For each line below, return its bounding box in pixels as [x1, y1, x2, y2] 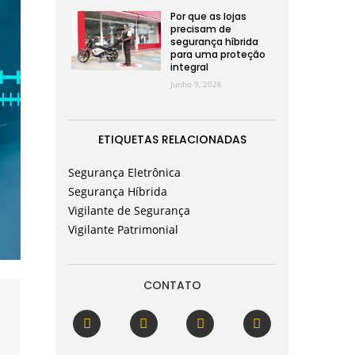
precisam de [170, 22, 231, 36]
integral [170, 60, 208, 74]
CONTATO [143, 277, 201, 293]
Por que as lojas [170, 10, 246, 23]
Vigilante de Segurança [68, 203, 190, 218]
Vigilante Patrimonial [68, 222, 178, 237]
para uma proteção [170, 48, 265, 61]
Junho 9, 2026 [170, 78, 222, 90]
